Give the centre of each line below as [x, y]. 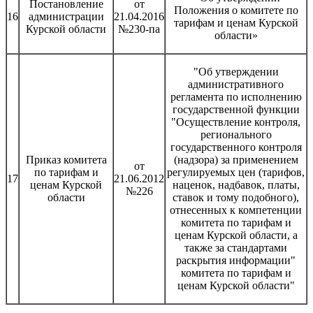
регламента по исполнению [236, 96]
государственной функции [236, 109]
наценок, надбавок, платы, [236, 184]
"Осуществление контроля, [236, 122]
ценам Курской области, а [236, 235]
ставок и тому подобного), [236, 197]
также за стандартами [236, 247]
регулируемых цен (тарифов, [236, 172]
